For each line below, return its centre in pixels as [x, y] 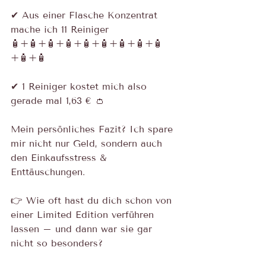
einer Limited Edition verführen [84, 215]
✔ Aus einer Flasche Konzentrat [86, 15]
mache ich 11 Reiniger [60, 29]
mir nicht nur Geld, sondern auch [88, 143]
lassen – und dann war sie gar [83, 229]
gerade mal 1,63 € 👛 [58, 101]
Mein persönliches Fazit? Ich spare [94, 129]
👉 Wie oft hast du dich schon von [93, 200]
